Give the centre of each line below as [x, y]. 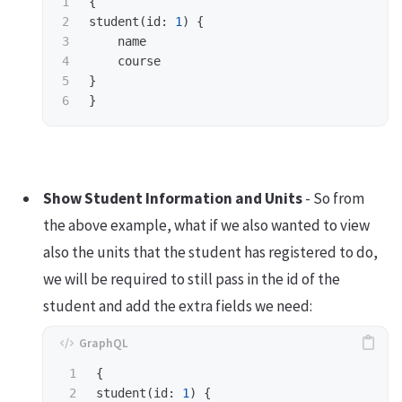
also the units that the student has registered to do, [210, 253]
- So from [333, 199]
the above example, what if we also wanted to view [206, 226]
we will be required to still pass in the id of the [192, 280]
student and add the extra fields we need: [178, 306]
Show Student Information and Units [173, 199]
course [139, 61]
